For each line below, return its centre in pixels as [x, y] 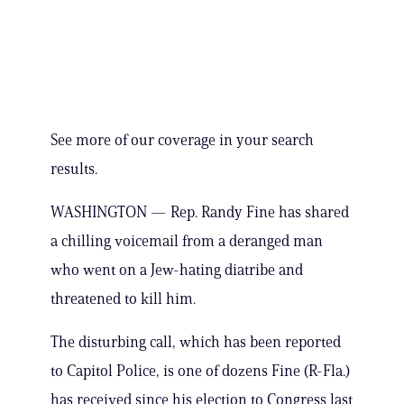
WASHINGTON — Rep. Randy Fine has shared [200, 212]
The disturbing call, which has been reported [196, 342]
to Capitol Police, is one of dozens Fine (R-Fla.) [200, 371]
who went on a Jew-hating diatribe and [177, 270]
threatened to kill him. [123, 299]
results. [74, 169]
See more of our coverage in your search [182, 140]
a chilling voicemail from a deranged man [187, 241]
